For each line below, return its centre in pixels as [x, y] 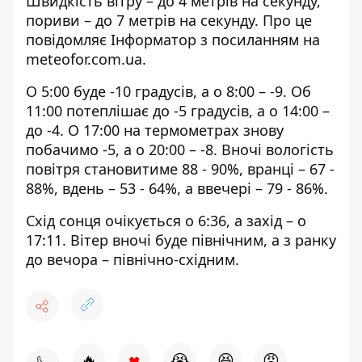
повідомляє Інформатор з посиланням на [173, 40]
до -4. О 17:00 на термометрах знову [155, 130]
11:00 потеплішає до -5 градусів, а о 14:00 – [178, 111]
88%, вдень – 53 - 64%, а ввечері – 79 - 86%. [177, 188]
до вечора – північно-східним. [133, 259]
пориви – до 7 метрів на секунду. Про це [169, 20]
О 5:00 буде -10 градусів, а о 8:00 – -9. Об [168, 91]
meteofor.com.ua [84, 59]
